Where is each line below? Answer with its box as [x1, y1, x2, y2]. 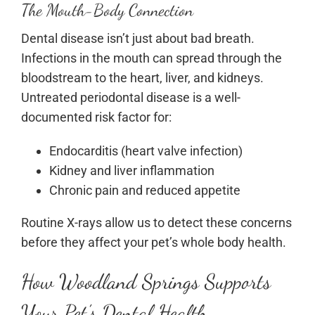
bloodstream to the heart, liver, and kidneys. [21, 70, 264, 85]
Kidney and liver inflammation [49, 162, 214, 178]
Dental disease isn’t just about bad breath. [21, 30, 255, 46]
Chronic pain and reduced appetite [49, 182, 240, 198]
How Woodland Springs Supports [21, 269, 271, 294]
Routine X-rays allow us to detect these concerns [21, 214, 292, 230]
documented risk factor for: [21, 109, 172, 124]
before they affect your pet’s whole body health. [21, 234, 286, 250]
